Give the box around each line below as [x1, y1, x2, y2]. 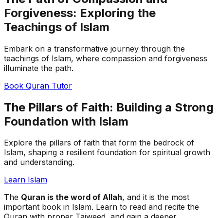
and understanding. [4, 157, 74, 167]
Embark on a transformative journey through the [4, 43, 185, 54]
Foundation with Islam [4, 114, 128, 128]
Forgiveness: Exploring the [4, 5, 156, 20]
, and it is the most [122, 192, 189, 202]
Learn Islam [4, 175, 47, 185]
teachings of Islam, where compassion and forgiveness [4, 53, 207, 63]
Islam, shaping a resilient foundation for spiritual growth [4, 147, 210, 158]
